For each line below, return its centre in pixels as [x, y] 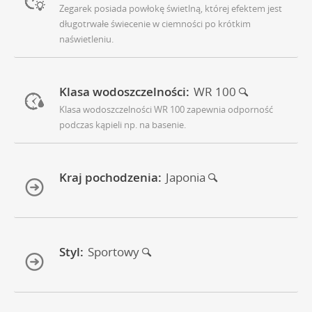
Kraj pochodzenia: [110, 178]
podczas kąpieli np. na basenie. [123, 125]
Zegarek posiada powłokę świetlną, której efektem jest [171, 9]
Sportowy [115, 252]
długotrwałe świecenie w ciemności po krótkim [155, 24]
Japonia [187, 178]
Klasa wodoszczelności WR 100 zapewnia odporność [166, 110]
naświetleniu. [86, 39]
